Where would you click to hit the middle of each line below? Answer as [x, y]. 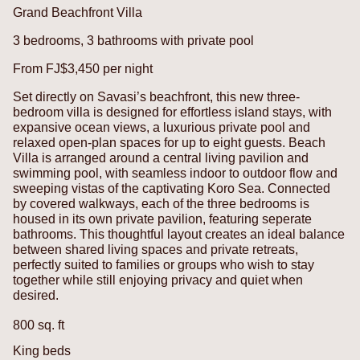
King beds [42, 350]
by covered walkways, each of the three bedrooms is [161, 203]
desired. [36, 295]
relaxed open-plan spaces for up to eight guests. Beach [169, 142]
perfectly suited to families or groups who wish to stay [164, 264]
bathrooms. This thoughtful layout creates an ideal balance [179, 234]
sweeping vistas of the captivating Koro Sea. [139, 188]
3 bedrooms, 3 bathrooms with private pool [133, 40]
